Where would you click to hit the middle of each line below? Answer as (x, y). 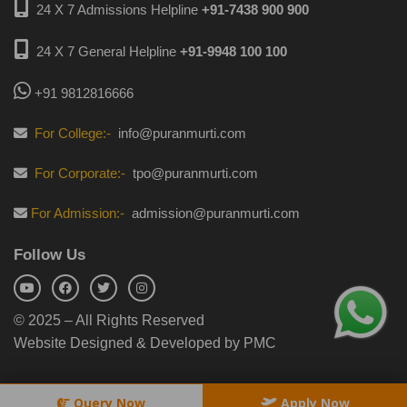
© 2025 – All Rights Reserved (109, 320)
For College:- (71, 133)
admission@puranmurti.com (214, 213)
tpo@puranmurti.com (195, 173)
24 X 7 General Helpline (108, 51)
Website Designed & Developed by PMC (145, 343)
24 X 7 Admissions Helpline (119, 10)
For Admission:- (78, 213)
